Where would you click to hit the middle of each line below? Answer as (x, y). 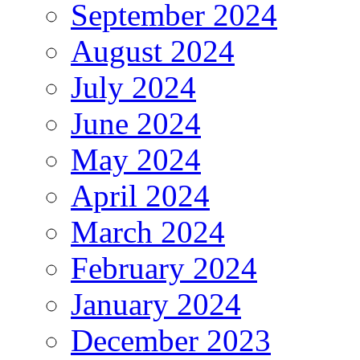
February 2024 (164, 268)
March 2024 (148, 232)
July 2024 (133, 88)
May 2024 (136, 160)
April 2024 (140, 196)
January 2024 (156, 305)
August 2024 (153, 51)
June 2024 (136, 124)
